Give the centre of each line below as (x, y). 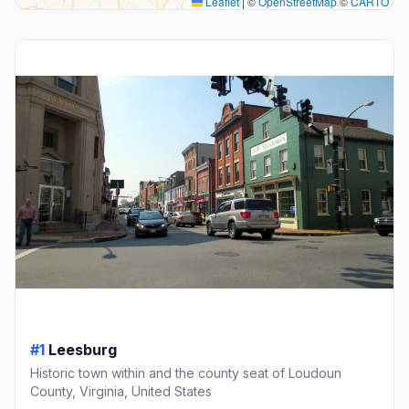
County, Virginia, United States (121, 391)
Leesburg (83, 349)
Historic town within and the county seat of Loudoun (186, 372)
